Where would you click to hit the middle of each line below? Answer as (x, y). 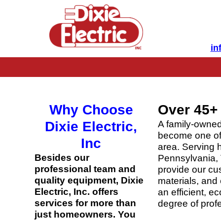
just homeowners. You (85, 215)
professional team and (85, 169)
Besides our (62, 158)
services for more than (85, 203)
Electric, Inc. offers (76, 192)
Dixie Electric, (91, 127)
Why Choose (91, 110)
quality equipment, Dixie (89, 181)
